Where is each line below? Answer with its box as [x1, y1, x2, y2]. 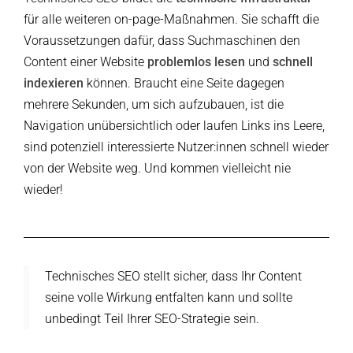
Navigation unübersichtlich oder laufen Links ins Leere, [24, 118, 325, 134]
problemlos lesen [147, 54, 245, 70]
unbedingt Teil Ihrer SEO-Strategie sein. [45, 311, 259, 327]
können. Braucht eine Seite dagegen [87, 76, 284, 91]
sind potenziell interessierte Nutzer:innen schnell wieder [24, 139, 329, 155]
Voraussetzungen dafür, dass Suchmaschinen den [24, 33, 300, 49]
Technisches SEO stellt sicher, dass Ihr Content [45, 269, 302, 284]
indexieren [24, 76, 87, 91]
